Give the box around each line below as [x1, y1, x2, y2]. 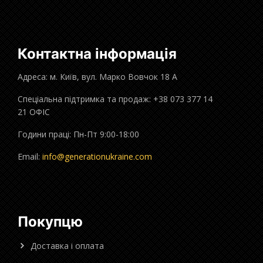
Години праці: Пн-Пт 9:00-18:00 [18, 128, 139, 140]
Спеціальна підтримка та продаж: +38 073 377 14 [18, 93, 213, 104]
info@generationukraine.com [42, 150, 152, 162]
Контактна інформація [18, 45, 177, 62]
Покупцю [18, 213, 83, 230]
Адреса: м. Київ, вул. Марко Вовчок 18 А [18, 70, 177, 82]
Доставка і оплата [31, 240, 104, 251]
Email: [18, 150, 42, 162]
